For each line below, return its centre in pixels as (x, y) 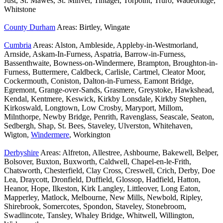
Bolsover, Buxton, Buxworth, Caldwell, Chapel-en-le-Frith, (98, 162)
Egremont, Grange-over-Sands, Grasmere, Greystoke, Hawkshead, (109, 90)
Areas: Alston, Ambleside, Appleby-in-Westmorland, (115, 45)
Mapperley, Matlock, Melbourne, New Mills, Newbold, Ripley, (103, 198)
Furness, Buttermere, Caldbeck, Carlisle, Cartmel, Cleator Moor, (105, 72)
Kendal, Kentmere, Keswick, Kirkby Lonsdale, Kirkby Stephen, (105, 99)
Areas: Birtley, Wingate (93, 27)
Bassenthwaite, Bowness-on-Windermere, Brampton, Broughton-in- (111, 63)
